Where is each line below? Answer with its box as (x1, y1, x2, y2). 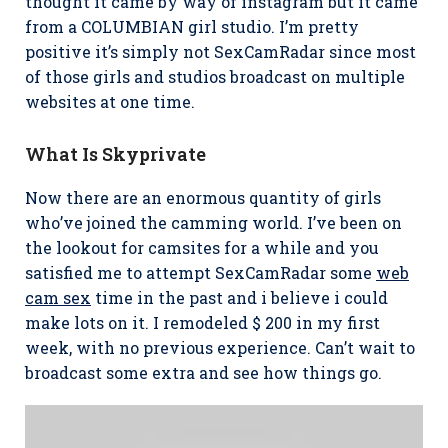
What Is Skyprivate (25, 141, 206, 166)
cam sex (25, 286, 91, 308)
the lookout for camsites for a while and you (25, 236, 379, 258)
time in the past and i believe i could (91, 286, 388, 308)
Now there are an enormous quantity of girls (25, 186, 381, 208)
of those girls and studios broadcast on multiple (25, 65, 405, 87)
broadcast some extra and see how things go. (25, 361, 382, 383)
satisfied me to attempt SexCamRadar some (25, 261, 376, 283)
